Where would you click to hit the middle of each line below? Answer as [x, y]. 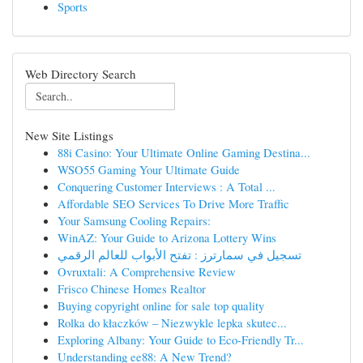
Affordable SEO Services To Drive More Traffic [173, 203]
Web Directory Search [81, 74]
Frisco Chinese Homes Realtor [132, 288]
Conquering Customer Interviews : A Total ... [167, 186]
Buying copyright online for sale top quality [161, 305]
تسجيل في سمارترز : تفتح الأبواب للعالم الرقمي [179, 254]
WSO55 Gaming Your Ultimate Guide [149, 169]
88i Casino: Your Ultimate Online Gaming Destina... [184, 152]
